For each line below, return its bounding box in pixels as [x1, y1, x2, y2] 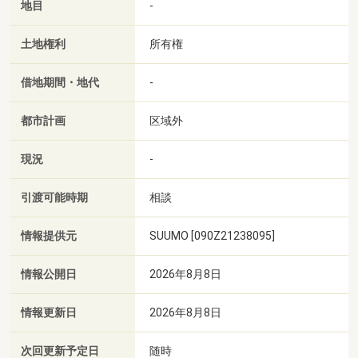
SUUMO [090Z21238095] [149, 229, 275, 242]
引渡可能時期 [21, 190, 88, 205]
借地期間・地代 [21, 75, 99, 89]
